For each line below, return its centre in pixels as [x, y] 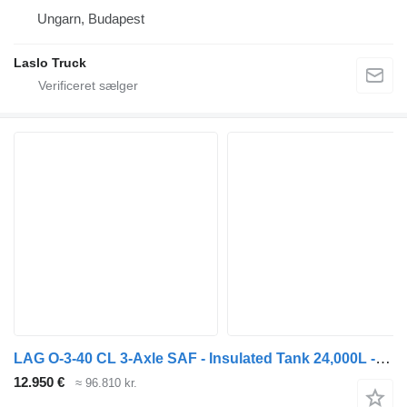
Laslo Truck [50, 63]
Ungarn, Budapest [91, 19]
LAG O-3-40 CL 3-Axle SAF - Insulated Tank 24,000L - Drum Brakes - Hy [383, 359]
